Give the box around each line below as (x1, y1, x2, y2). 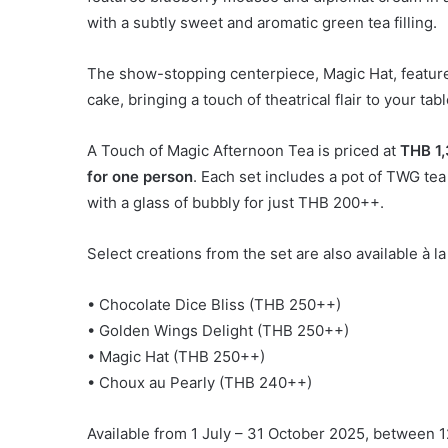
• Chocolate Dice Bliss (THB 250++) (87, 294, 341, 314)
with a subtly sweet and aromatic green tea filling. (87, 12, 437, 32)
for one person (87, 166, 193, 186)
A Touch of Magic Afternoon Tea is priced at (87, 140, 400, 160)
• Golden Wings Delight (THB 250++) (87, 320, 349, 340)
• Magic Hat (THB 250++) (87, 346, 265, 366)
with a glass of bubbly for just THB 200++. (87, 192, 384, 212)
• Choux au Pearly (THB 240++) (87, 372, 312, 392)
